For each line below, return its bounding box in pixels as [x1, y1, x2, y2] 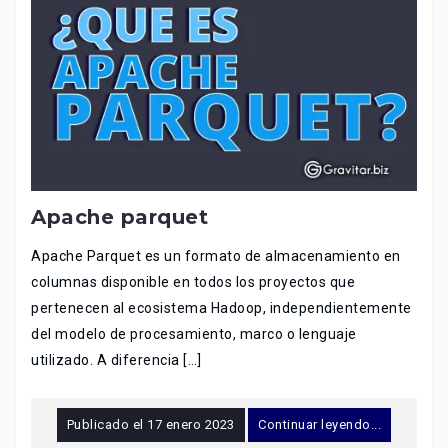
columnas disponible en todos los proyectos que [31, 274, 355, 291]
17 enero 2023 [147, 417, 235, 433]
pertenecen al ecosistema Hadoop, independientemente [31, 300, 412, 317]
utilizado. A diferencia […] [31, 352, 202, 369]
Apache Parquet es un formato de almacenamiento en [31, 248, 401, 265]
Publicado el [66, 417, 148, 433]
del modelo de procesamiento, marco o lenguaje [31, 326, 357, 343]
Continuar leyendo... [258, 417, 382, 433]
